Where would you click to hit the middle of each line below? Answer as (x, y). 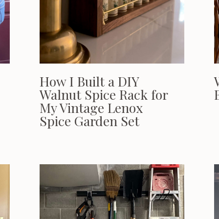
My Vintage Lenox (91, 108)
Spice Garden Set (89, 121)
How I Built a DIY (89, 81)
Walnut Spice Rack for (104, 94)
